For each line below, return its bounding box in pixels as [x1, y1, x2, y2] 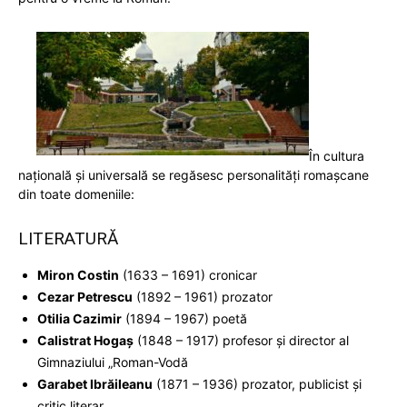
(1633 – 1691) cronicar [119, 267, 257, 283]
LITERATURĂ [18, 228, 118, 250]
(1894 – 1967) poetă [122, 311, 247, 327]
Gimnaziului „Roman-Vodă [37, 354, 188, 371]
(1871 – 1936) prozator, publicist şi [153, 376, 362, 392]
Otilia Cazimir [37, 311, 122, 327]
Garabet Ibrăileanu [37, 376, 153, 392]
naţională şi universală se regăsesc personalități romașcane [18, 167, 369, 184]
